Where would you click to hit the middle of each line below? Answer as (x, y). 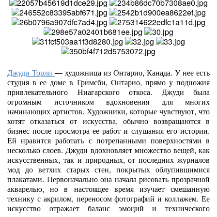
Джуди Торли (31, 72)
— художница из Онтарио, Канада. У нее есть (132, 72)
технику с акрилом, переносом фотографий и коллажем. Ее (108, 198)
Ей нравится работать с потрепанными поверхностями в (108, 140)
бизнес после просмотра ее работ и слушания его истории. (108, 131)
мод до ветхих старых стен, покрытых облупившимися (108, 169)
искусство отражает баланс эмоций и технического (108, 208)
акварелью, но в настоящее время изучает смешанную (108, 189)
